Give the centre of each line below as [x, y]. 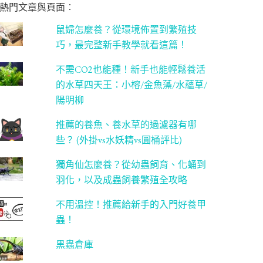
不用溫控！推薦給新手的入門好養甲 [131, 205]
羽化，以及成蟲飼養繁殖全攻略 [121, 180]
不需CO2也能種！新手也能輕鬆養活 [130, 70]
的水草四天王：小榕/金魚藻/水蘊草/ [131, 85]
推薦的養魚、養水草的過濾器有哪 [126, 125]
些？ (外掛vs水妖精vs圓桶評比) [119, 140]
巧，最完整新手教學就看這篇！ [121, 45]
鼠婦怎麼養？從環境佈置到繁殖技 [126, 30]
